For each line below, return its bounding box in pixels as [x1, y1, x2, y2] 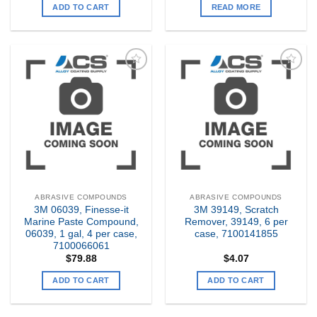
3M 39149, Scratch [193, 204, 279, 215]
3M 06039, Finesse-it [33, 204, 129, 215]
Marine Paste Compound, [23, 216, 139, 227]
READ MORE [211, 3, 261, 12]
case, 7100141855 [194, 228, 278, 239]
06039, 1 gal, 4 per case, [25, 228, 137, 239]
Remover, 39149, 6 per [184, 216, 288, 227]
